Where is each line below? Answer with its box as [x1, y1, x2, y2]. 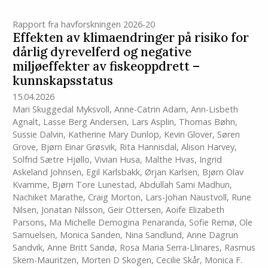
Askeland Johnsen [12, 166, 81, 178]
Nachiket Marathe [12, 191, 83, 203]
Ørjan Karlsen [144, 166, 197, 178]
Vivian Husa [94, 153, 140, 165]
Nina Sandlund [124, 229, 182, 240]
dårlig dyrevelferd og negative [12, 44, 191, 60]
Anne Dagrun [186, 229, 238, 240]
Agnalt [12, 115, 38, 127]
